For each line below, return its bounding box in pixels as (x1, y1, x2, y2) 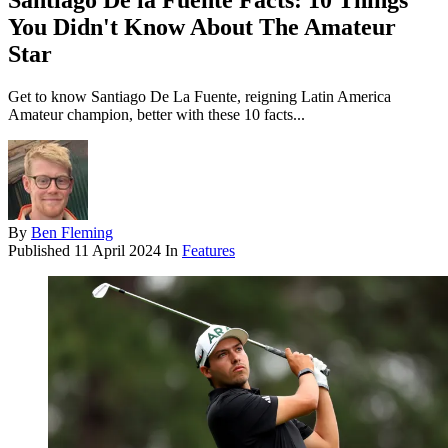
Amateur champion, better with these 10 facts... (8, 106, 305, 124)
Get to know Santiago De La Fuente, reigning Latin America (8, 88, 391, 106)
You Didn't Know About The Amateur (8, 14, 396, 41)
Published (8, 242, 74, 260)
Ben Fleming (31, 224, 113, 242)
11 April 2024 (74, 242, 161, 260)
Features (182, 242, 235, 260)
